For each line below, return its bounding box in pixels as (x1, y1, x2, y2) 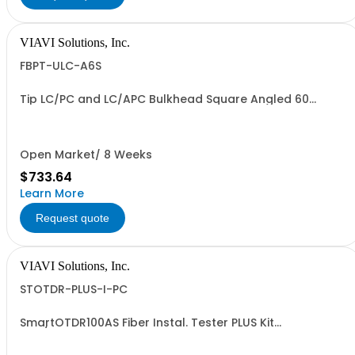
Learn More (20, 185, 84, 201)
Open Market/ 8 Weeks (20, 147, 152, 162)
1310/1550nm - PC (20, 326, 119, 342)
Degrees (20, 102, 68, 118)
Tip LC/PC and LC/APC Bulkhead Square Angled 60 (20, 91, 309, 107)
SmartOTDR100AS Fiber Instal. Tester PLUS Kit (20, 315, 274, 330)
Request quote (36, 212, 109, 224)
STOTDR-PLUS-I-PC (20, 281, 128, 297)
